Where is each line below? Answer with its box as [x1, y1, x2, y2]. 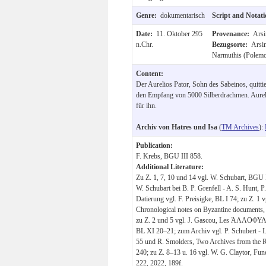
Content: [136, 69, 163, 78]
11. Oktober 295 [156, 29, 202, 38]
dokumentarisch [160, 11, 205, 20]
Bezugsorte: [212, 40, 251, 49]
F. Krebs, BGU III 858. [136, 151, 202, 160]
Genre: [136, 11, 160, 20]
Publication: [136, 141, 173, 150]
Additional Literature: [136, 162, 204, 171]
